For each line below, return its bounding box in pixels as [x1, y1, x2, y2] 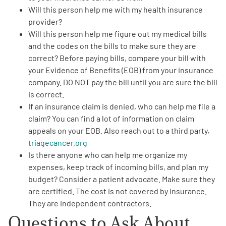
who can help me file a [138, 101, 215, 111]
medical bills [163, 28, 207, 38]
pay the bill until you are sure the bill [90, 77, 217, 87]
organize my [145, 149, 187, 159]
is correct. [28, 89, 64, 99]
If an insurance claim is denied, [28, 101, 138, 111]
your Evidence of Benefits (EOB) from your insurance [28, 65, 213, 75]
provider [28, 16, 59, 26]
